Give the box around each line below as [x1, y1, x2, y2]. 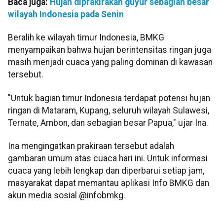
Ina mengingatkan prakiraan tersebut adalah [8, 141, 174, 151]
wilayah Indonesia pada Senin [8, 9, 124, 20]
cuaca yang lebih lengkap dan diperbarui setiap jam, [8, 166, 204, 176]
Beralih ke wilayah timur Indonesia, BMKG [8, 33, 164, 43]
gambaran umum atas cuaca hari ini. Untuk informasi [8, 153, 208, 164]
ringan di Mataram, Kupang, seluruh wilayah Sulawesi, [8, 105, 209, 115]
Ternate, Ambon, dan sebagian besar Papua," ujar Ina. [8, 117, 208, 128]
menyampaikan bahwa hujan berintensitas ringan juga [8, 45, 211, 55]
